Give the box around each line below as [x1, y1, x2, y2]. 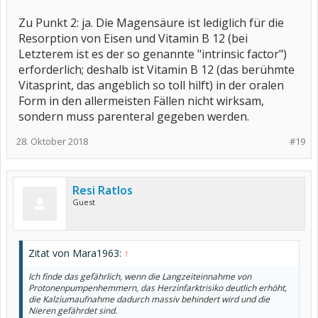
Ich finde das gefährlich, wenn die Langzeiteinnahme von [28, 270, 251, 283]
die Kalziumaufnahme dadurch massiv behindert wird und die [28, 293, 270, 305]
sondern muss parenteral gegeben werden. [18, 109, 249, 124]
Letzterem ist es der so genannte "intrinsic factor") [18, 46, 287, 62]
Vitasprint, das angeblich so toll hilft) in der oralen [18, 77, 284, 93]
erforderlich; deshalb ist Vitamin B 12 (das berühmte [18, 62, 295, 77]
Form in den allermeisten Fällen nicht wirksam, [18, 93, 264, 109]
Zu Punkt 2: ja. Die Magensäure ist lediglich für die [18, 15, 284, 31]
